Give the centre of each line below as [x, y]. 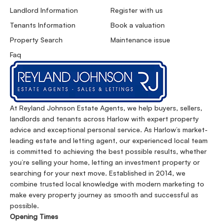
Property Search [36, 39]
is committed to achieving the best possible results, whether [108, 151]
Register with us [137, 10]
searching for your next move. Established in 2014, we [98, 173]
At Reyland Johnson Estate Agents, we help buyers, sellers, [106, 108]
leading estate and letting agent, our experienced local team [109, 140]
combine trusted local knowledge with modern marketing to [107, 184]
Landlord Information [44, 10]
